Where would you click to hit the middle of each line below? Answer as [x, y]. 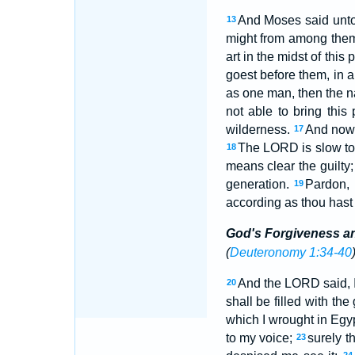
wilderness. [259, 130]
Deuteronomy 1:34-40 [290, 252]
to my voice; [261, 338]
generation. [260, 184]
